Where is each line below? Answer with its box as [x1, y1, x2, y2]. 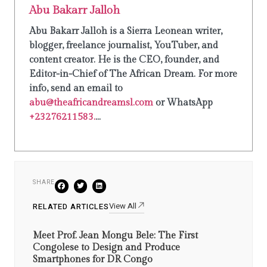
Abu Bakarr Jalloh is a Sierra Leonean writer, [29, 26, 222, 38]
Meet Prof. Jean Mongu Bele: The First [33, 229, 198, 241]
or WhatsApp [153, 97, 213, 109]
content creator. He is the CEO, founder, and [29, 54, 219, 66]
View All [109, 200, 136, 212]
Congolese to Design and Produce [33, 241, 180, 253]
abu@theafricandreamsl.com [29, 97, 153, 109]
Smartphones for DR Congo [33, 253, 153, 265]
